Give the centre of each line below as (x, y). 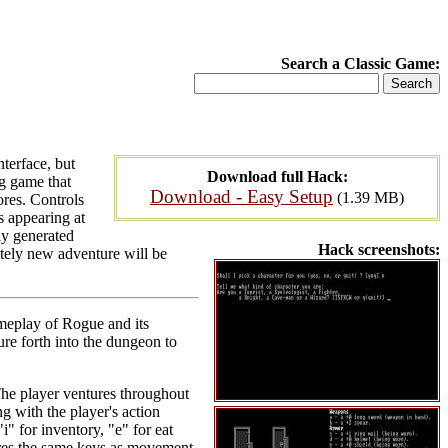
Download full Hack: (277, 176)
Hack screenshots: (379, 249)
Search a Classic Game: (360, 63)
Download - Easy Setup (241, 196)
